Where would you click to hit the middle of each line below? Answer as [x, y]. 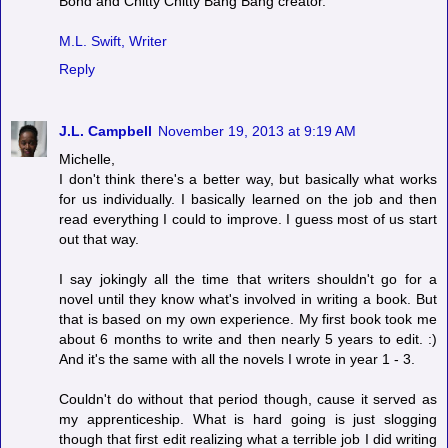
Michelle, [87, 158]
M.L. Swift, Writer [113, 40]
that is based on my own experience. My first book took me [248, 318]
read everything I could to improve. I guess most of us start [248, 218]
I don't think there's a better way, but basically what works [248, 178]
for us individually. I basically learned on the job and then [248, 198]
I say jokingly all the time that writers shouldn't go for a [248, 278]
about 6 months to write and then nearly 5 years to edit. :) [248, 338]
